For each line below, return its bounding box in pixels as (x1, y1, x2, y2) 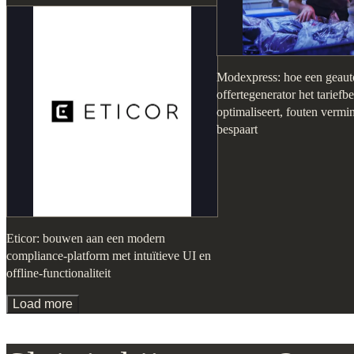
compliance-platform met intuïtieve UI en (6, 249, 212, 263)
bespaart (216, 122, 258, 137)
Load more (13, 297, 73, 311)
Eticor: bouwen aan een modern (6, 232, 166, 246)
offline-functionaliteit (6, 266, 111, 281)
